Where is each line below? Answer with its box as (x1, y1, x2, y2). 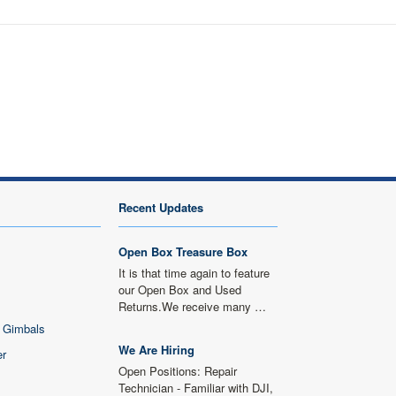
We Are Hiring (118, 341, 194, 358)
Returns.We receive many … (118, 298, 266, 315)
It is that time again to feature (118, 264, 270, 281)
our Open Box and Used (118, 281, 241, 298)
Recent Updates (118, 199, 203, 216)
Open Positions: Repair (118, 362, 237, 379)
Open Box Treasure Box (118, 243, 247, 260)
